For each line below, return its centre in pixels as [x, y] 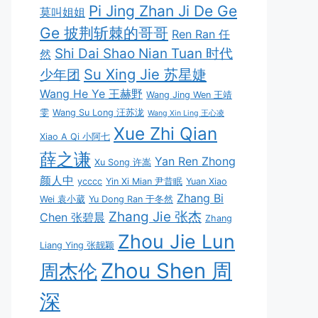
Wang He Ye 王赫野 [91, 93]
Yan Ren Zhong [195, 161]
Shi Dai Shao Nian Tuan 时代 [144, 53]
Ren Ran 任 [201, 34]
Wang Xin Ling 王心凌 [186, 113]
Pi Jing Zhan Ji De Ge [163, 11]
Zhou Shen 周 [166, 270]
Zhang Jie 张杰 [155, 216]
